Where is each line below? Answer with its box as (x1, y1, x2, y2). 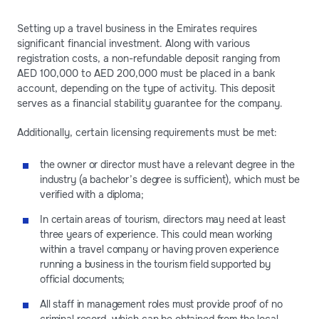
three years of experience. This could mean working (40, 228, 272, 241)
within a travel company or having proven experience (40, 243, 279, 256)
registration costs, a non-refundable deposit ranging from (17, 52, 280, 66)
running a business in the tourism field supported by (40, 258, 271, 271)
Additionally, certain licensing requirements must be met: (17, 126, 277, 140)
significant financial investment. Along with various (17, 37, 250, 51)
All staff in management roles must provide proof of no (40, 298, 283, 311)
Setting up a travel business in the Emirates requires (17, 22, 257, 36)
